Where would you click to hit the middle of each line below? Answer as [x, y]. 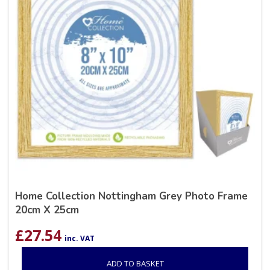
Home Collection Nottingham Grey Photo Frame [131, 196]
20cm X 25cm [47, 210]
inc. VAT [80, 239]
